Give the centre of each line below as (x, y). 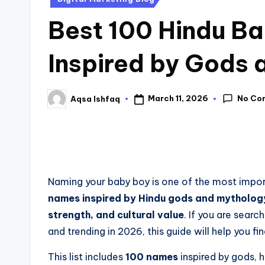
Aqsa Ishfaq (95, 98)
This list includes (87, 257)
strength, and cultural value (116, 215)
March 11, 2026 (178, 98)
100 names (152, 257)
